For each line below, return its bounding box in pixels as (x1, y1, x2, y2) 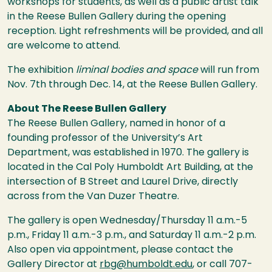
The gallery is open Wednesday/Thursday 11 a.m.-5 (7, 216, 247, 226)
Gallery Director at (7, 260, 100, 270)
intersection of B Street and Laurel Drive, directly (7, 177, 238, 188)
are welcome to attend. (7, 41, 123, 52)
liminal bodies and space (76, 66, 200, 76)
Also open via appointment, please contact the (7, 245, 233, 256)
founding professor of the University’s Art (7, 134, 203, 144)
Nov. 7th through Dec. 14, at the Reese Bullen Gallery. (7, 80, 260, 90)
